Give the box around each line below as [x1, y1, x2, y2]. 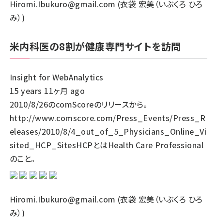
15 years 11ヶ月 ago [10, 85, 85, 96]
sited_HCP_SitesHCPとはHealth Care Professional [10, 139, 204, 151]
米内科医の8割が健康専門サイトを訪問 [10, 39, 181, 53]
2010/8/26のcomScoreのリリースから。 [10, 98, 148, 110]
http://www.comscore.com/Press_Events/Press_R [10, 112, 206, 124]
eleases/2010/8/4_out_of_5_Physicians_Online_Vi [10, 125, 207, 137]
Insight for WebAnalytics [10, 71, 104, 83]
